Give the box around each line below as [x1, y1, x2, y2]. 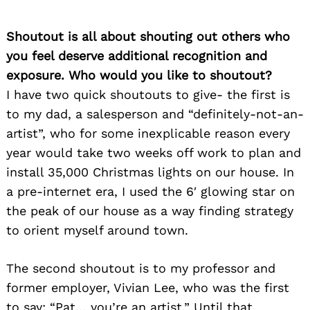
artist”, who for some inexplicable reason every [6, 125, 290, 140]
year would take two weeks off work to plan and [6, 145, 301, 160]
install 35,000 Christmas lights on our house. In [6, 164, 294, 179]
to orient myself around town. [6, 222, 188, 237]
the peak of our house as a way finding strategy [6, 203, 293, 218]
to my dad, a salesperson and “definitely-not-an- [6, 106, 304, 121]
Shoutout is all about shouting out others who [6, 28, 290, 44]
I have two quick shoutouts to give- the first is [6, 86, 290, 102]
